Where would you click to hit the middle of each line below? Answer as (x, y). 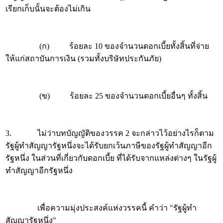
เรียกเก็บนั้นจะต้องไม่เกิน (48, 9)
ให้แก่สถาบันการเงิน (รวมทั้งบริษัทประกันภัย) (83, 58)
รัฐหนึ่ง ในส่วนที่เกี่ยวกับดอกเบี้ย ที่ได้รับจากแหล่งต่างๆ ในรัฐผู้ (111, 158)
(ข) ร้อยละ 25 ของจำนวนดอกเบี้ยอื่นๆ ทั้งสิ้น (107, 96)
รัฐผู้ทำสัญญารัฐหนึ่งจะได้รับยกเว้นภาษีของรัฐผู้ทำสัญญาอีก (109, 146)
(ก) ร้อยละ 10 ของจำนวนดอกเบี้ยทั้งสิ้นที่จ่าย (107, 46)
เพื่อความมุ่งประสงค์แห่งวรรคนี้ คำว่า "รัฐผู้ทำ (101, 208)
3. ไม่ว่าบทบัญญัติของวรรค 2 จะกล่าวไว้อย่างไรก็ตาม (110, 133)
